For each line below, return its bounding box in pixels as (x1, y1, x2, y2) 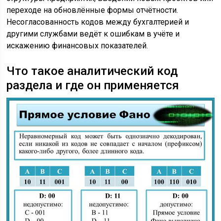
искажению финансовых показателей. (6, 40, 148, 50)
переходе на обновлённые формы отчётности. (6, 5, 179, 15)
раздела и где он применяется (6, 78, 180, 92)
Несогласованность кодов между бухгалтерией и (6, 17, 189, 27)
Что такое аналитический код (6, 64, 178, 78)
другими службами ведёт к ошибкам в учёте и (6, 29, 180, 38)
